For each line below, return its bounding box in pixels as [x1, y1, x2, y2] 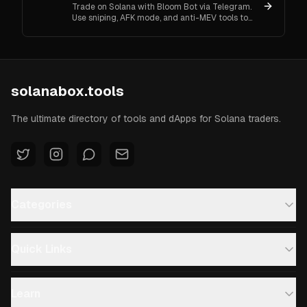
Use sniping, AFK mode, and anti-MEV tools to [72, 12, 248, 23]
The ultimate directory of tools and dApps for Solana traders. [11, 112, 281, 125]
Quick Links [11, 242, 72, 256]
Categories [11, 197, 72, 212]
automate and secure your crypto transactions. [72, 23, 256, 34]
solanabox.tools [11, 82, 124, 100]
